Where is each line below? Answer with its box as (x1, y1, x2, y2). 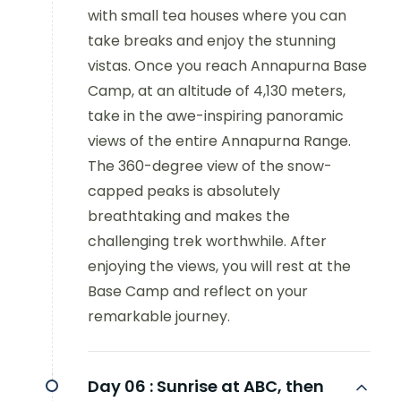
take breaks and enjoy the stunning (88, 30, 336, 52)
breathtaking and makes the (88, 206, 290, 227)
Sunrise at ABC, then (157, 375, 324, 398)
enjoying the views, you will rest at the (88, 256, 351, 277)
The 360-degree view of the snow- (88, 156, 332, 177)
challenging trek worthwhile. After (88, 231, 327, 252)
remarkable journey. (88, 306, 230, 328)
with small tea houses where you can (88, 5, 346, 27)
